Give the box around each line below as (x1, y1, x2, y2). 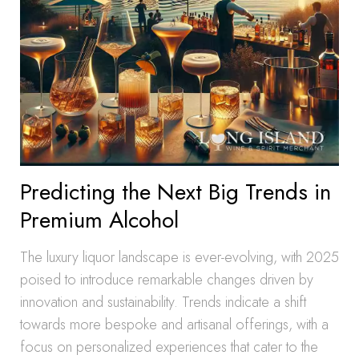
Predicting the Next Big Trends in (20, 175, 331, 208)
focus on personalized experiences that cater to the (20, 337, 318, 357)
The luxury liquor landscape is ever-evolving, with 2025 (20, 247, 339, 268)
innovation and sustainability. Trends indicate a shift (20, 292, 306, 313)
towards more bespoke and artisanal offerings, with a (20, 314, 329, 335)
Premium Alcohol (20, 204, 179, 236)
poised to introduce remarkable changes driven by (20, 269, 313, 290)
